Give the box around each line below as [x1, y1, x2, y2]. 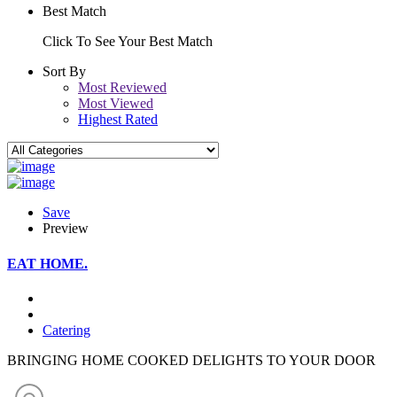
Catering [43, 322, 90, 338]
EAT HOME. [7, 255, 88, 271]
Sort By [43, 64, 86, 80]
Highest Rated [78, 112, 158, 128]
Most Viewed [78, 96, 153, 112]
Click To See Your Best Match [43, 34, 213, 50]
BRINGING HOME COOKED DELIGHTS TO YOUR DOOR [7, 352, 376, 368]
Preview [43, 221, 89, 237]
